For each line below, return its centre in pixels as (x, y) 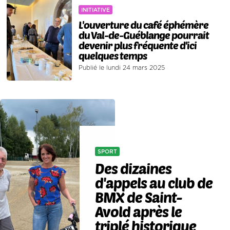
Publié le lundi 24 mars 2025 (122, 68)
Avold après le (139, 212)
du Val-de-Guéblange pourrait (144, 35)
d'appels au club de (154, 183)
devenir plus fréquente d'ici (138, 45)
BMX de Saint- (139, 197)
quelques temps (113, 56)
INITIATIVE (96, 10)
